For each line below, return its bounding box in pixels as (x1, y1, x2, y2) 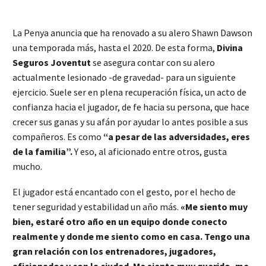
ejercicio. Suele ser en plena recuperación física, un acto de (12, 86, 246, 98)
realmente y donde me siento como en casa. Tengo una (12, 230, 250, 242)
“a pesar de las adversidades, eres (103, 131, 250, 142)
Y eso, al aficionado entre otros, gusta (72, 145, 227, 157)
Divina (217, 42, 243, 53)
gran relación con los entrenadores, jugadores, (12, 245, 216, 257)
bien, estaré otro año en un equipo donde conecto (12, 215, 227, 227)
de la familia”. (12, 145, 72, 157)
